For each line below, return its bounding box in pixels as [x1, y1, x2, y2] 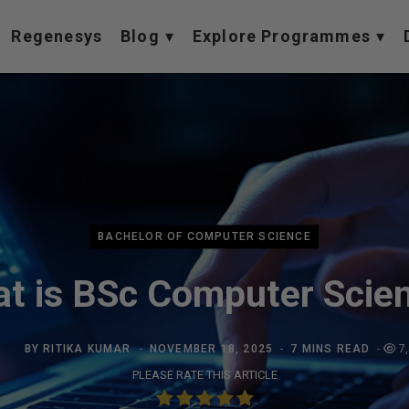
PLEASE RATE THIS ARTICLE [131, 368, 278, 383]
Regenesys [11, 26, 103, 46]
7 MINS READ [290, 342, 371, 356]
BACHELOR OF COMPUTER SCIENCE [98, 230, 311, 244]
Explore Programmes [192, 26, 371, 46]
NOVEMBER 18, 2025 [149, 342, 274, 356]
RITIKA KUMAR [43, 342, 131, 356]
